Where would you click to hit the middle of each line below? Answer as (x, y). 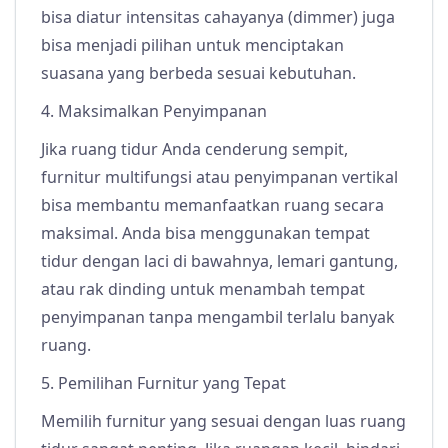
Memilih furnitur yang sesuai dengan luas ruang (223, 421)
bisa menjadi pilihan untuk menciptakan (192, 45)
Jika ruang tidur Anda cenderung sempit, (194, 149)
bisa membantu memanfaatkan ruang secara (212, 205)
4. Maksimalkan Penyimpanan (154, 111)
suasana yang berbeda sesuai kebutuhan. (198, 73)
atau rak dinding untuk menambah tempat (203, 289)
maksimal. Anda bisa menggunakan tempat (205, 233)
